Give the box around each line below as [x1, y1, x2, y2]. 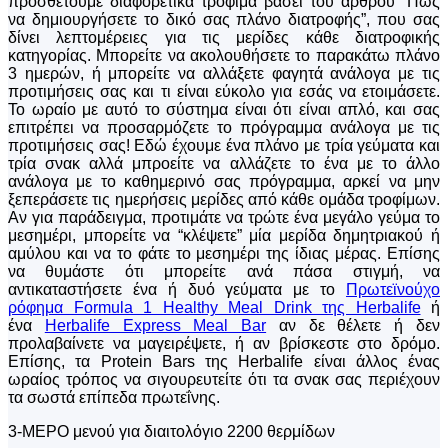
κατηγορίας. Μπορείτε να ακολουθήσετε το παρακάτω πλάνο [8, 47, 440, 65]
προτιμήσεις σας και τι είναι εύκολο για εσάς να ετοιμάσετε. [8, 83, 440, 101]
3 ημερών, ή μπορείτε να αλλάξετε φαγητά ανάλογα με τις [8, 65, 440, 83]
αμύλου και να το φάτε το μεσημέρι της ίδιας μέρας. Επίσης [8, 245, 440, 263]
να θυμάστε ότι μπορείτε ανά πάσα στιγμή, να [8, 263, 440, 281]
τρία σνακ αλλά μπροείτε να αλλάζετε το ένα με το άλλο [8, 155, 440, 173]
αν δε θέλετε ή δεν [266, 317, 441, 335]
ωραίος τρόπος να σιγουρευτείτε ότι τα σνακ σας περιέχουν [8, 371, 440, 389]
